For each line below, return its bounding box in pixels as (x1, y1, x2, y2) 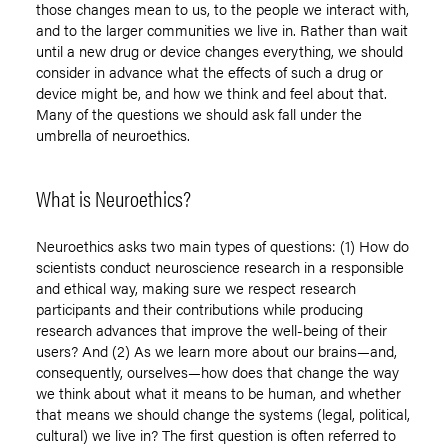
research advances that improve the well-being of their (36, 319, 387, 341)
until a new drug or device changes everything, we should (36, 40, 403, 62)
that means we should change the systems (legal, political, (36, 403, 410, 425)
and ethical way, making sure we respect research (36, 277, 356, 299)
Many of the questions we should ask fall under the (36, 103, 362, 125)
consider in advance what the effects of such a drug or (36, 61, 383, 83)
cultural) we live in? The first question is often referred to (36, 424, 396, 446)
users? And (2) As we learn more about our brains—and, (36, 340, 397, 362)
